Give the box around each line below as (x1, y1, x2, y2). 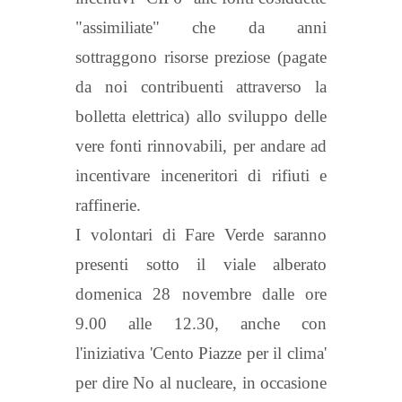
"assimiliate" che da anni (75, 17, 327, 37)
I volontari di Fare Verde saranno (75, 224, 327, 244)
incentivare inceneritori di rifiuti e (75, 165, 327, 185)
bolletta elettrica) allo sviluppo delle (75, 106, 327, 126)
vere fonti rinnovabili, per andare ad (75, 135, 327, 155)
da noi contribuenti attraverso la (75, 76, 327, 96)
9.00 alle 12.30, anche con (75, 313, 327, 333)
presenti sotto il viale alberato (75, 254, 327, 274)
